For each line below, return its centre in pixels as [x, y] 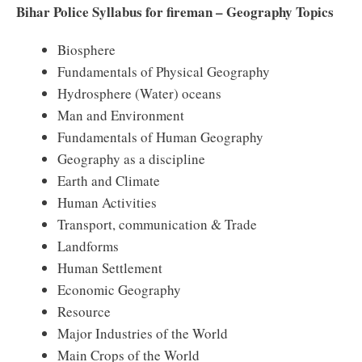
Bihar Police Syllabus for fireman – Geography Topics [175, 12]
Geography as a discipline [131, 159]
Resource [84, 311]
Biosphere [86, 50]
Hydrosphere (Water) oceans [139, 93]
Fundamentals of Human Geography [160, 137]
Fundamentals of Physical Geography [164, 72]
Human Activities [107, 202]
